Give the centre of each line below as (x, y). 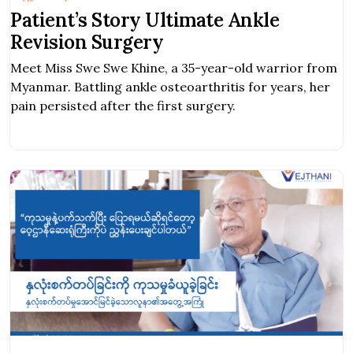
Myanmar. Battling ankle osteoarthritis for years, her (170, 87)
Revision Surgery (87, 43)
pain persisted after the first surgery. (123, 106)
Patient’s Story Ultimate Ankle (145, 20)
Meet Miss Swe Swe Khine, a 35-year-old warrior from (174, 68)
